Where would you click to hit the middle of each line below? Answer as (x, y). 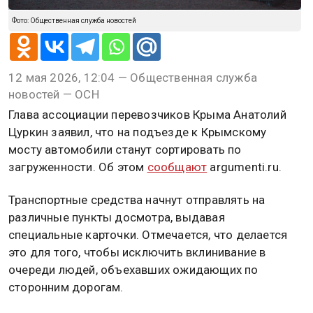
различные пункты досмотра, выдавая (117, 218)
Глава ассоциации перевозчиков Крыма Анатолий (147, 115)
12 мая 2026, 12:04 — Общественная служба (133, 78)
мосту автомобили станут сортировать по (125, 150)
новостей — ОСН (54, 94)
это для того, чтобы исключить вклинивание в (137, 253)
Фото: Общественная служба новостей (74, 21)
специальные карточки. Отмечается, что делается (148, 235)
